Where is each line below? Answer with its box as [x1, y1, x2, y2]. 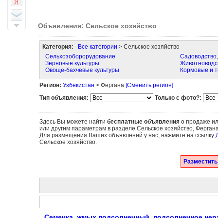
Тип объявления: [39, 94, 89, 101]
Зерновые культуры [45, 60, 99, 67]
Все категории [77, 43, 117, 50]
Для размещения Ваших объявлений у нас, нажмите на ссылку [39, 132, 216, 139]
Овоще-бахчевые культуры [45, 67, 119, 73]
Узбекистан [62, 82, 94, 89]
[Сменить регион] [125, 82, 173, 89]
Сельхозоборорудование [45, 53, 115, 60]
